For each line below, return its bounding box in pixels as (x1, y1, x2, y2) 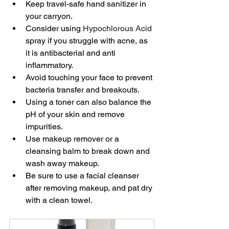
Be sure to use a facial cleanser (26, 171, 141, 181)
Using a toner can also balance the (26, 97, 153, 107)
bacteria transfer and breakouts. (26, 85, 140, 95)
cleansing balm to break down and (26, 146, 152, 156)
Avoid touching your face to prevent (26, 73, 154, 83)
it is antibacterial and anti (26, 48, 118, 58)
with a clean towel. (26, 195, 93, 205)
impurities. (26, 122, 63, 132)
